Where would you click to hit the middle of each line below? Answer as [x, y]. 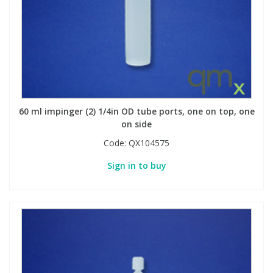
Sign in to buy [136, 165]
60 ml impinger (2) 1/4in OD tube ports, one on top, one [136, 111]
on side [136, 124]
